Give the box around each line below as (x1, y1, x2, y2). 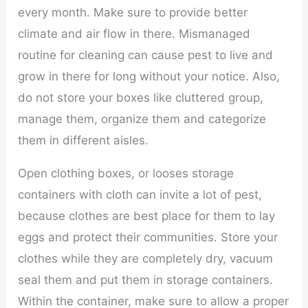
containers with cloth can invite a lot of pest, (18, 187, 263, 201)
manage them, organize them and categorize (18, 112, 267, 126)
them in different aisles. (18, 133, 149, 148)
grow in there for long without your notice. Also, (18, 69, 280, 84)
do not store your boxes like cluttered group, (18, 91, 264, 105)
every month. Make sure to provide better (18, 5, 248, 20)
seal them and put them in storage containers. (18, 272, 274, 287)
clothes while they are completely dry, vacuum (18, 251, 274, 265)
